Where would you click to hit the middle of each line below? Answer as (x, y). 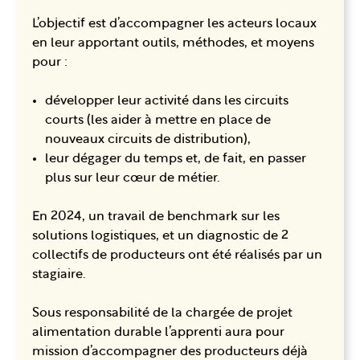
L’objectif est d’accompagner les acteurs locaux (174, 24)
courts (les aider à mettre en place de (158, 120)
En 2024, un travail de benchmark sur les (156, 217)
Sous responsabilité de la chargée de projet (162, 313)
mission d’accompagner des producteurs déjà (170, 352)
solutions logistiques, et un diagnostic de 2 (160, 236)
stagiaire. (61, 274)
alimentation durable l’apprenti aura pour (158, 332)
